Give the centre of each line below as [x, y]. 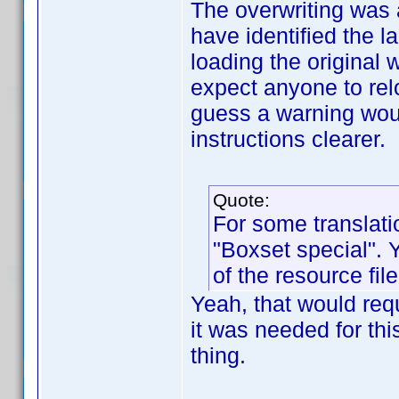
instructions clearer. [288, 139]
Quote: [241, 200]
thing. [218, 355]
